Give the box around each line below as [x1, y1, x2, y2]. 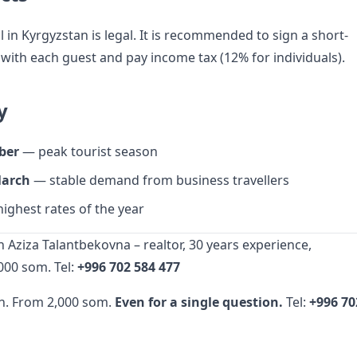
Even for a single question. [115, 293, 283, 311]
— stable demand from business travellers [30, 171, 289, 189]
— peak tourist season [19, 143, 158, 160]
